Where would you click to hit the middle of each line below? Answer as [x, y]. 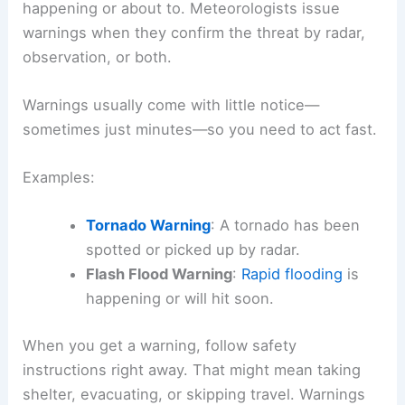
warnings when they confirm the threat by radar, [194, 32]
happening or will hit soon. [179, 299]
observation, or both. [98, 57]
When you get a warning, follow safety [160, 346]
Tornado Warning [148, 226]
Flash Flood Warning [159, 274]
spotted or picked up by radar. [193, 250]
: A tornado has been [285, 226]
